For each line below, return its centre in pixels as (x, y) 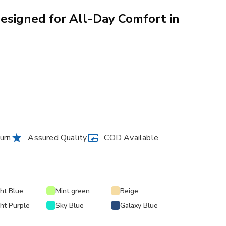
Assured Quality (58, 137)
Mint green (73, 191)
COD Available (131, 137)
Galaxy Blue (139, 205)
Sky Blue (70, 205)
